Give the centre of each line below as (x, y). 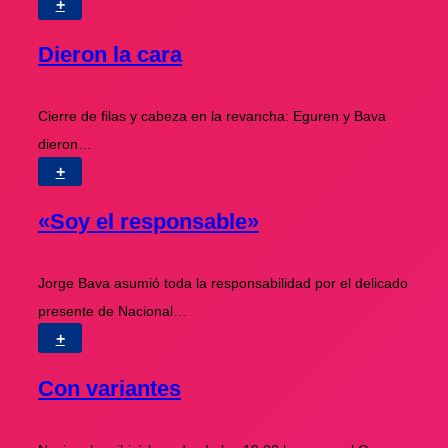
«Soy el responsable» (148, 222)
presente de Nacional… (112, 310)
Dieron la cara (110, 55)
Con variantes (109, 388)
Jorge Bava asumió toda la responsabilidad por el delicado (223, 282)
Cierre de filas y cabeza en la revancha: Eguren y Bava (212, 116)
